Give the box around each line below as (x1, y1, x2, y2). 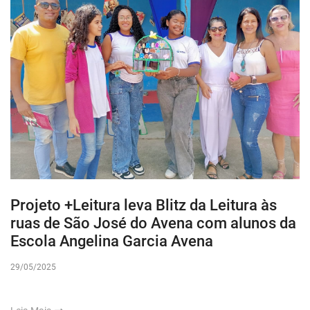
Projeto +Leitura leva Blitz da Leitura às (10, 197, 277, 215)
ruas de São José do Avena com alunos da (10, 215, 296, 232)
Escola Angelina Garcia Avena (10, 232, 213, 250)
